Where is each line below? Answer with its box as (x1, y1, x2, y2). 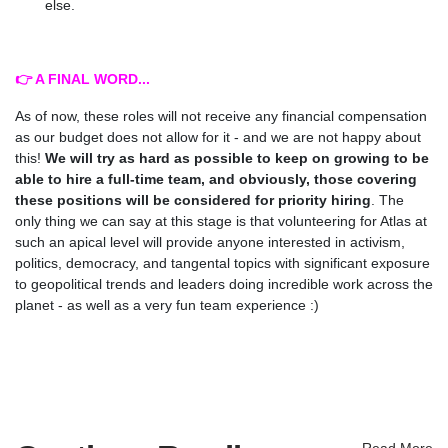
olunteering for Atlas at (285, 212, 427, 229)
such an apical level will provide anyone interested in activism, (15, 233, 405, 250)
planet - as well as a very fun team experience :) (15, 296, 319, 313)
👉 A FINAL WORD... (15, 70, 150, 87)
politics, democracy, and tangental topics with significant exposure (15, 254, 430, 271)
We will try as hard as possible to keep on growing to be (41, 149, 429, 166)
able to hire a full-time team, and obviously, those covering (15, 170, 417, 187)
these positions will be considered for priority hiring (15, 191, 371, 208)
